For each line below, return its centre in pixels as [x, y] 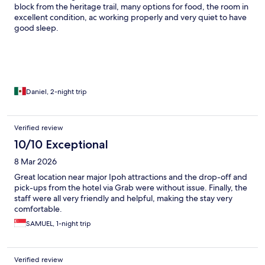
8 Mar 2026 [35, 162]
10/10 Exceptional [61, 145]
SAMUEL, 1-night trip [59, 224]
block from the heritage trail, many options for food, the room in [131, 7]
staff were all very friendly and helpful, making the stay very [123, 198]
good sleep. [36, 28]
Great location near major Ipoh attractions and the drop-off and [131, 177]
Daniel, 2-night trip [56, 92]
